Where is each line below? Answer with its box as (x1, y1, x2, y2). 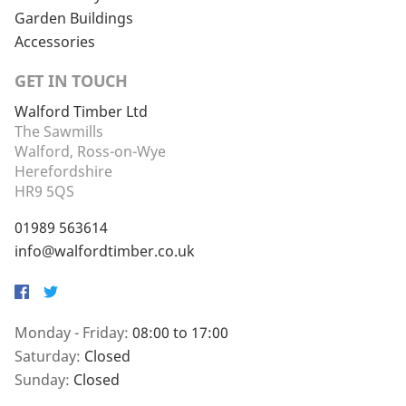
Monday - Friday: (14, 323, 132, 343)
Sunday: (14, 370, 73, 391)
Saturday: (14, 346, 84, 367)
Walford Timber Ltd (14, 101, 148, 122)
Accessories (14, 32, 95, 53)
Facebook (14, 289, 80, 310)
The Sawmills (14, 121, 103, 142)
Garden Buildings (14, 8, 133, 29)
